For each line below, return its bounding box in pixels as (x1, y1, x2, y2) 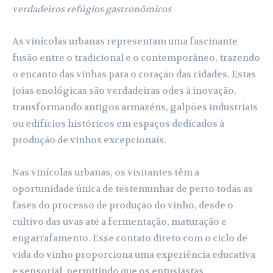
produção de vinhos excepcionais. (12, 133, 166, 146)
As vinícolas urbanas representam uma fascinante (12, 35, 238, 48)
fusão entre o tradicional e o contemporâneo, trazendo (12, 51, 260, 64)
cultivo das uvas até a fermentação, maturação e (12, 215, 227, 228)
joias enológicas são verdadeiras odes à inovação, (12, 84, 236, 97)
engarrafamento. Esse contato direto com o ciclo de (12, 232, 247, 244)
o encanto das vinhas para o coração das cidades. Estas (12, 68, 256, 80)
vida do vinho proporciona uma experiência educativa (12, 248, 255, 261)
